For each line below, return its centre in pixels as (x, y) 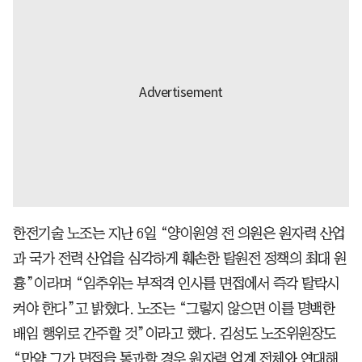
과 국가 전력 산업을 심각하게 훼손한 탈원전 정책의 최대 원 (180, 258)
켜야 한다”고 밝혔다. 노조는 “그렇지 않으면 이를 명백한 (174, 308)
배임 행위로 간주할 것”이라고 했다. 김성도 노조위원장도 (175, 333)
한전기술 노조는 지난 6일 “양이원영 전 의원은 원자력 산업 (179, 233)
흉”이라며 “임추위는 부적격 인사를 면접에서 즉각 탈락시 (176, 283)
